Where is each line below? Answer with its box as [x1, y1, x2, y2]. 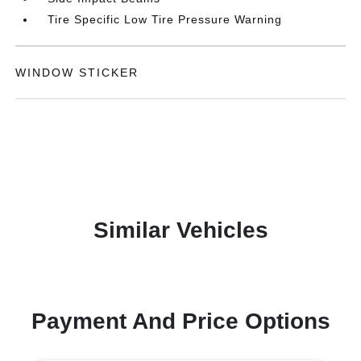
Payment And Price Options [31, 309, 330, 334]
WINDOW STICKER [15, 66, 139, 79]
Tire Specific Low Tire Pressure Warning [48, 13, 283, 26]
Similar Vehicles [93, 218, 268, 243]
